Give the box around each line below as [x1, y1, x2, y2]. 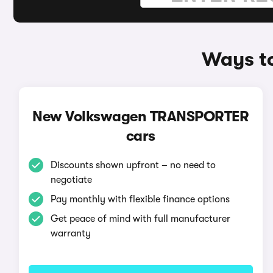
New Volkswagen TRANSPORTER [32, 108, 249, 125]
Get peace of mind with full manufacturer [50, 213, 230, 224]
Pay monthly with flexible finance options [50, 194, 230, 205]
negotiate [50, 174, 92, 185]
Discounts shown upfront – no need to [50, 160, 216, 171]
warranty [50, 228, 91, 239]
